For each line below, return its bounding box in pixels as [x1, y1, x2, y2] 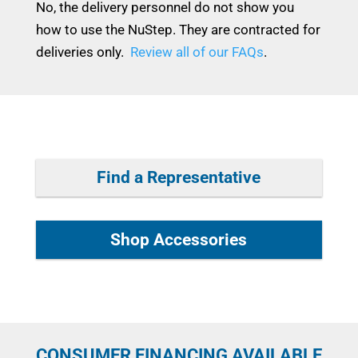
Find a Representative [97, 167, 261, 187]
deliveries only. [35, 43, 130, 60]
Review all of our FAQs [129, 43, 264, 60]
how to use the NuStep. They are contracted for [35, 21, 320, 38]
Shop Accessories [110, 229, 248, 249]
